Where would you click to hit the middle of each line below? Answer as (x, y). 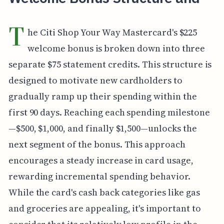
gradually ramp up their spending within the (102, 96)
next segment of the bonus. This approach (97, 144)
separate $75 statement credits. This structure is (110, 64)
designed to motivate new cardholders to (95, 80)
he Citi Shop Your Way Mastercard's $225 (112, 32)
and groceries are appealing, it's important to (104, 208)
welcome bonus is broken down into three (116, 48)
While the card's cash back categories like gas (104, 192)
